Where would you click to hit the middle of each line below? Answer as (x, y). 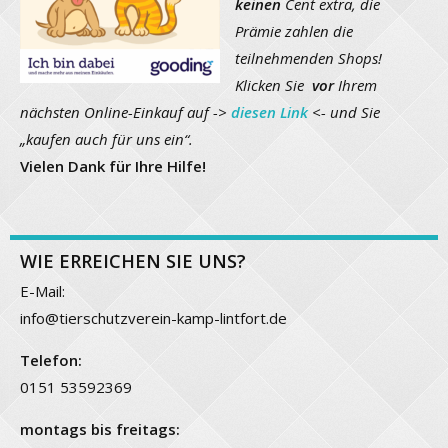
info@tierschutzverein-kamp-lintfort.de (153, 318)
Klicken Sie (273, 85)
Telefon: (51, 360)
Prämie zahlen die (294, 31)
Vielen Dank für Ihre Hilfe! (113, 166)
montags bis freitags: (100, 429)
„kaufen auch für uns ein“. (106, 139)
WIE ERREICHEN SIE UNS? (133, 261)
